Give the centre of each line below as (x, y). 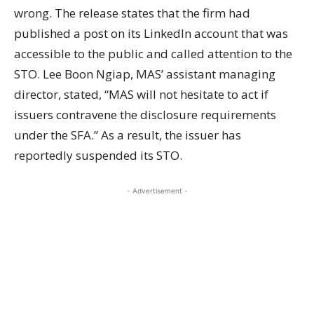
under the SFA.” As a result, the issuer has (128, 135)
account (218, 33)
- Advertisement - (157, 191)
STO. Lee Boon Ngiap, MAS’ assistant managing (145, 74)
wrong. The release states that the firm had (132, 13)
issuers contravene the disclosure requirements (145, 115)
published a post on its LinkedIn (104, 33)
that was (265, 33)
